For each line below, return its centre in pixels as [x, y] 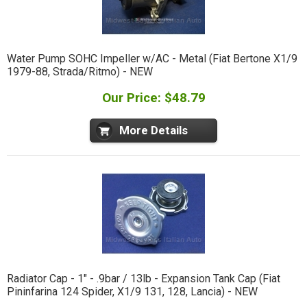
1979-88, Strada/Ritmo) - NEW [79, 72]
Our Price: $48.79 [153, 98]
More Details [153, 131]
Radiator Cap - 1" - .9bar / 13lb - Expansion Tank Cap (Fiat [143, 278]
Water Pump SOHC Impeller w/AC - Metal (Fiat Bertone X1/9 [152, 59]
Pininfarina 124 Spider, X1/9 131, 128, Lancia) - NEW [132, 291]
